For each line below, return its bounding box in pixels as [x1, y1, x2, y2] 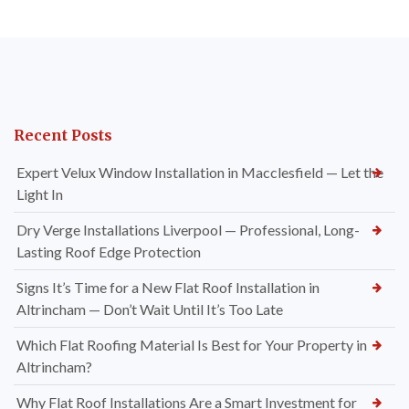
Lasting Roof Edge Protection [16, 243, 201, 261]
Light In [16, 185, 63, 204]
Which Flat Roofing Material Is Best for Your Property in [16, 336, 367, 354]
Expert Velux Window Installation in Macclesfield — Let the [16, 163, 383, 182]
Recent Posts [14, 126, 112, 145]
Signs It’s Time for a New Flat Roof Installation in [16, 278, 320, 297]
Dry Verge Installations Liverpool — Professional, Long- [16, 221, 360, 239]
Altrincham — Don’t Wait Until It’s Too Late [16, 300, 283, 319]
